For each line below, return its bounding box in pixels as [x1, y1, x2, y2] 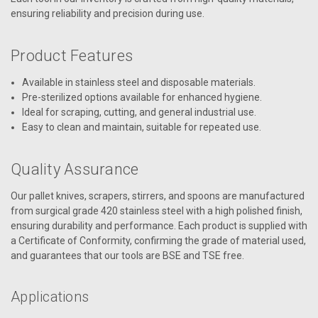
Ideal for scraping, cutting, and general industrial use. [22, 106, 257, 118]
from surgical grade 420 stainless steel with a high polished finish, [11, 204, 302, 216]
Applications [11, 287, 89, 305]
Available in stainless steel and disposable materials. [22, 76, 256, 88]
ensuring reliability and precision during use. [11, 7, 204, 19]
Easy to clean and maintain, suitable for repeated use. [22, 121, 262, 133]
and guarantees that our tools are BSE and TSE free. [11, 249, 244, 261]
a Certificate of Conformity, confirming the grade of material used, [11, 234, 306, 246]
